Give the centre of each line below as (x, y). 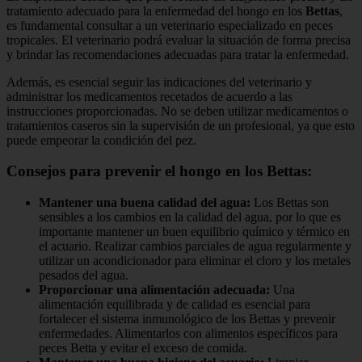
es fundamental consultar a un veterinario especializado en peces (170, 25)
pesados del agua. (84, 276)
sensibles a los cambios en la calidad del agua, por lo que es (190, 217)
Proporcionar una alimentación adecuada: (154, 290)
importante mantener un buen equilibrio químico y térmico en (194, 232)
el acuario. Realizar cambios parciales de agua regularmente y (195, 246)
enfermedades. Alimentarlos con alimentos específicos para (188, 334)
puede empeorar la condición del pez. (101, 140)
